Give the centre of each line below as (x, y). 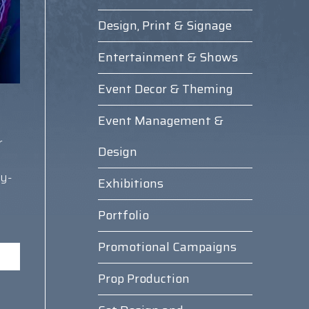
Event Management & (160, 121)
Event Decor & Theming (165, 89)
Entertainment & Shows (168, 57)
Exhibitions (130, 183)
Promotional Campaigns (167, 247)
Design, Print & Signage (165, 26)
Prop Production (143, 279)
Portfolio (123, 215)
